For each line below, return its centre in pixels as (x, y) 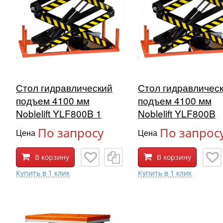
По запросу (71, 133)
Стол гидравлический (64, 88)
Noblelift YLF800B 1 (59, 113)
